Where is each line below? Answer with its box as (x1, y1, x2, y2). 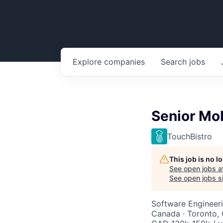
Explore (73, 57, 104, 67)
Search (161, 57, 189, 67)
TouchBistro (167, 131, 212, 141)
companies (104, 57, 145, 67)
